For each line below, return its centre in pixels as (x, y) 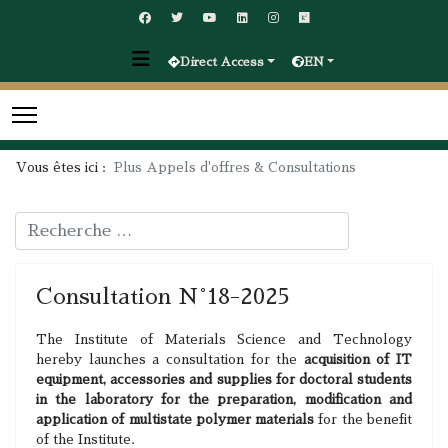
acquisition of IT (357, 359)
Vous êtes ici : (65, 167)
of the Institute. (85, 439)
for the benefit (363, 419)
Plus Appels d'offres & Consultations (235, 167)
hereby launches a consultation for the (170, 359)
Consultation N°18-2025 (163, 297)
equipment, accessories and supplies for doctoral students (224, 379)
